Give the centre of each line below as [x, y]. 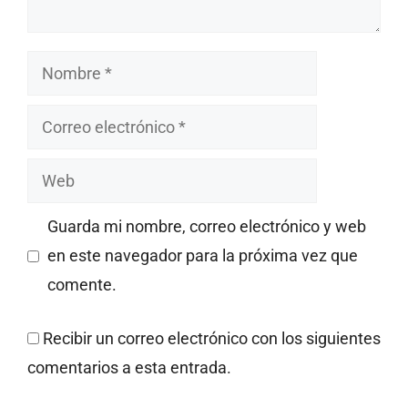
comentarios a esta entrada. [129, 368]
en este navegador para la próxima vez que [203, 256]
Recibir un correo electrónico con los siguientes [212, 339]
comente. [82, 285]
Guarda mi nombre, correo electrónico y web [207, 227]
